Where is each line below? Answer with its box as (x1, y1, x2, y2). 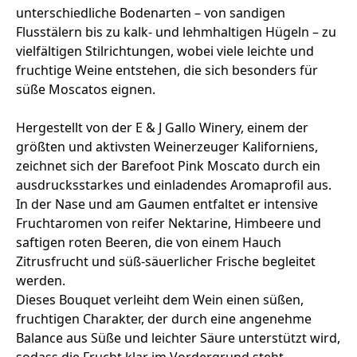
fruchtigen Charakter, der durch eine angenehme (16, 310, 312, 328)
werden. (16, 272, 65, 290)
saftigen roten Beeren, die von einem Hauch (16, 233, 281, 252)
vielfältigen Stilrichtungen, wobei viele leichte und (16, 42, 314, 61)
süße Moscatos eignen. (16, 80, 155, 99)
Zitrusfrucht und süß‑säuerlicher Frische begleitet (16, 253, 316, 271)
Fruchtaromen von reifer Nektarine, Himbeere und (16, 214, 321, 233)
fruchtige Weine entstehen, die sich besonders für (16, 61, 318, 80)
